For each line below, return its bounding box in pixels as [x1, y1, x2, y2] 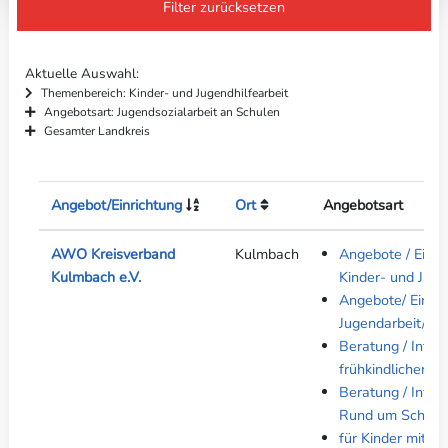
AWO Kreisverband [50, 244, 175, 265]
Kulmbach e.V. [50, 267, 141, 288]
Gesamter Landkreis [43, 123, 150, 140]
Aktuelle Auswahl [24, 64, 136, 84]
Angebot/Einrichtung [50, 195, 182, 216]
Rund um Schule [338, 405, 445, 426]
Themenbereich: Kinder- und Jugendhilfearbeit [40, 85, 288, 102]
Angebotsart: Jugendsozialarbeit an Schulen [43, 104, 280, 121]
